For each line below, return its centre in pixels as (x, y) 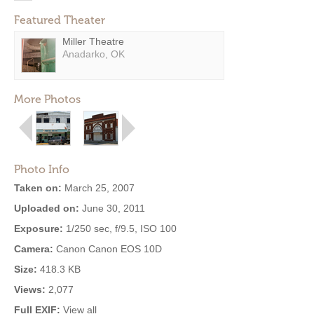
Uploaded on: (47, 208)
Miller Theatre (93, 41)
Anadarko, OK (94, 54)
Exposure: (39, 228)
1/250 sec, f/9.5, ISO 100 (120, 228)
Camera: (34, 249)
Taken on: (38, 188)
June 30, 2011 (112, 208)
